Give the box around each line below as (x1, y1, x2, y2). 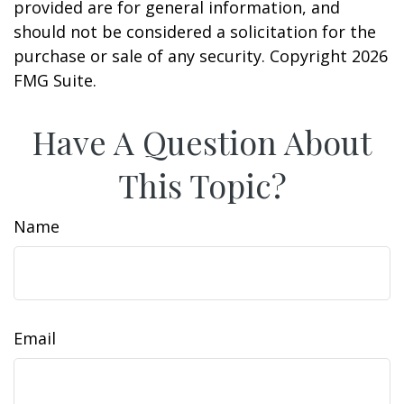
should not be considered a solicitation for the (14, 21, 376, 42)
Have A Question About (32, 120, 372, 163)
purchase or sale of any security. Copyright (14, 45, 352, 67)
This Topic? (117, 163, 287, 207)
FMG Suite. (14, 69, 96, 91)
